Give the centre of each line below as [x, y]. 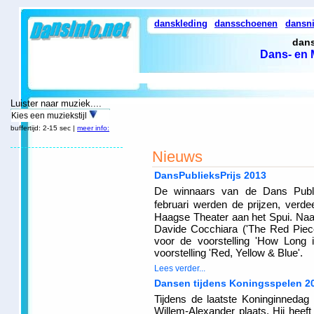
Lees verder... [180, 268]
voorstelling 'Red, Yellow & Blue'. [228, 253]
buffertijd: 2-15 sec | [44, 128]
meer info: [93, 128]
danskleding [181, 23]
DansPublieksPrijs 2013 [210, 175]
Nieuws [177, 157]
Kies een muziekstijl [50, 116]
